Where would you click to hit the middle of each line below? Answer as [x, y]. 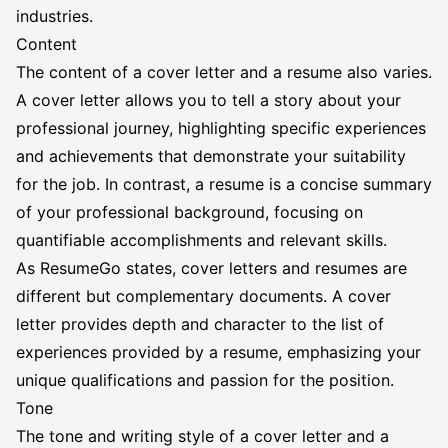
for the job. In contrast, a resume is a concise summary [224, 184]
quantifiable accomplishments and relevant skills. [201, 240]
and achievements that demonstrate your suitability [211, 156]
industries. [54, 16]
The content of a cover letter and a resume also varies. [224, 72]
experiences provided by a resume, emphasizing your [218, 352]
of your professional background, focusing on [189, 212]
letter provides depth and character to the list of [200, 324]
